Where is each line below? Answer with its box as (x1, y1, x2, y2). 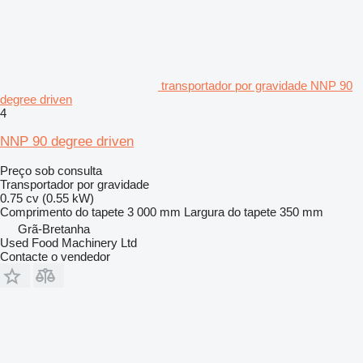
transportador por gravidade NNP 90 (161, 79, 352, 93)
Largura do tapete (184, 205, 276, 220)
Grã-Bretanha (18, 222, 90, 237)
